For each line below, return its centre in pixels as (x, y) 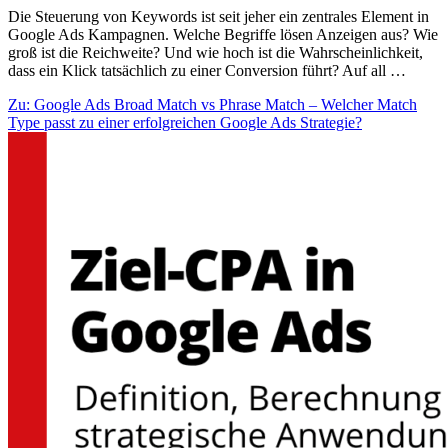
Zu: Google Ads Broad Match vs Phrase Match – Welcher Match (212, 105)
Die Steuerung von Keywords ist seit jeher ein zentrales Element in (218, 17)
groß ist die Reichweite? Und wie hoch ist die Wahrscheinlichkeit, (215, 53)
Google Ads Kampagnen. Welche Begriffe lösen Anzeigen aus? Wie (223, 35)
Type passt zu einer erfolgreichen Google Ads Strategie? (185, 123)
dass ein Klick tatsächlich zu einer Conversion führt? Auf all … (207, 71)
